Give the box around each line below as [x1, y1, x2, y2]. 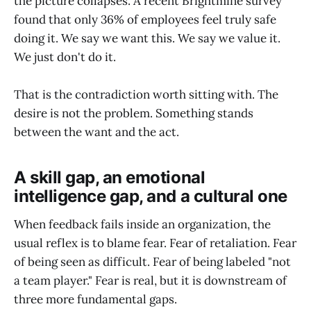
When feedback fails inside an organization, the [14, 216, 271, 232]
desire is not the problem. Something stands [14, 105, 253, 121]
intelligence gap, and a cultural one [14, 186, 287, 207]
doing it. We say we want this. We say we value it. [14, 30, 280, 46]
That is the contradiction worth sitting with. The [14, 86, 278, 102]
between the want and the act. [14, 124, 179, 140]
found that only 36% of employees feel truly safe [14, 11, 276, 27]
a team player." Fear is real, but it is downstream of [14, 272, 287, 288]
